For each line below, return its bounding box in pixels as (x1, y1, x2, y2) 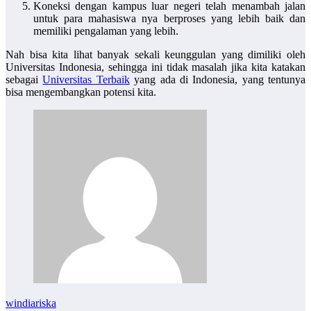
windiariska (6, 297, 56, 310)
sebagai (6, 74, 43, 86)
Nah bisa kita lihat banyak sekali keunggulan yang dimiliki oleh (6, 49, 305, 61)
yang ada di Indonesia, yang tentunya (129, 74, 305, 86)
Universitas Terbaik (42, 74, 130, 86)
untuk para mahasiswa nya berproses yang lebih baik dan (33, 12, 305, 25)
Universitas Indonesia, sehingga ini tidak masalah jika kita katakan (6, 61, 305, 74)
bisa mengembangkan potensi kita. (6, 86, 156, 99)
